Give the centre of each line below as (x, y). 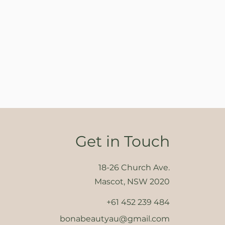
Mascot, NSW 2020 (132, 182)
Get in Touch (122, 141)
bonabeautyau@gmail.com (115, 219)
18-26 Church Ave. (134, 167)
